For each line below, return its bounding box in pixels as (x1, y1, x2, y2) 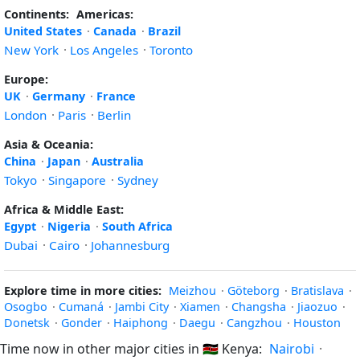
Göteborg (227, 283, 280, 298)
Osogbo (4, 299, 47, 314)
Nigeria (47, 219, 91, 234)
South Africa (102, 219, 173, 234)
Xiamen (180, 299, 220, 314)
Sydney (117, 172, 158, 188)
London (4, 107, 47, 123)
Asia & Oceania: (4, 137, 93, 152)
